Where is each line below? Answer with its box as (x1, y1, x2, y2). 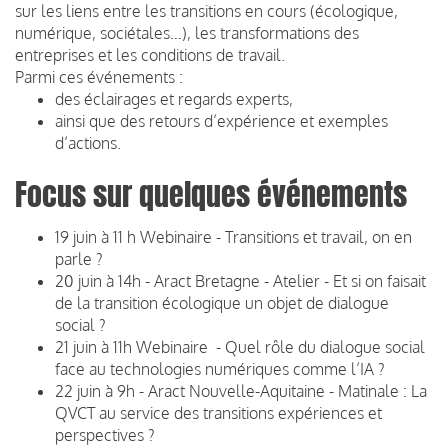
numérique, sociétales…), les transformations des (15, 22, 359, 43)
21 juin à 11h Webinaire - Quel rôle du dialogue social (55, 336, 425, 357)
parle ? (55, 248, 103, 269)
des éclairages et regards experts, (55, 88, 293, 109)
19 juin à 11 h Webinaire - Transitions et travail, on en (55, 226, 412, 247)
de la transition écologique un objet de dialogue (55, 292, 389, 313)
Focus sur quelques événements (15, 172, 407, 217)
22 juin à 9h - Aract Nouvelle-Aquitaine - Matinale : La (55, 380, 427, 401)
